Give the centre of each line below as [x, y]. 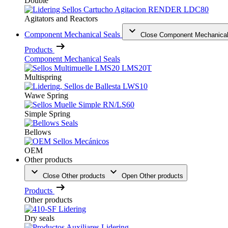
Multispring [43, 77]
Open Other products [152, 176]
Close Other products [74, 176]
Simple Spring [47, 113]
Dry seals [39, 218]
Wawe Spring [46, 95]
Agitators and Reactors [61, 18]
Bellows [38, 132]
